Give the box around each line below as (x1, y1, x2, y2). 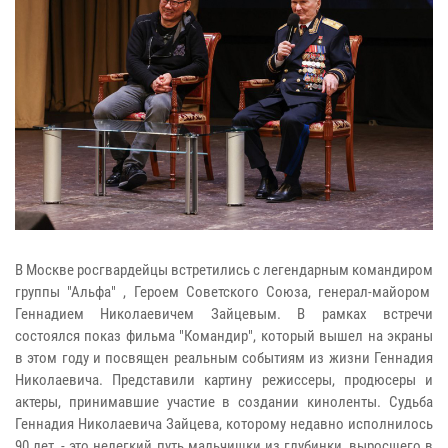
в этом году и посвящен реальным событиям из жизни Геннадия (15, 349, 433, 368)
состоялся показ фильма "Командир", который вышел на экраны (15, 327, 433, 346)
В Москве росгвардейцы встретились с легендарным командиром (15, 261, 433, 280)
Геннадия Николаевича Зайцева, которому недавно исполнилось (15, 415, 433, 434)
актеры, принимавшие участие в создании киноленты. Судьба (15, 393, 433, 412)
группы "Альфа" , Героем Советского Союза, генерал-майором (15, 283, 433, 302)
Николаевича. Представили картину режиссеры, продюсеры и (15, 371, 433, 390)
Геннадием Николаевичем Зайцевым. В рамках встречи (15, 305, 433, 324)
